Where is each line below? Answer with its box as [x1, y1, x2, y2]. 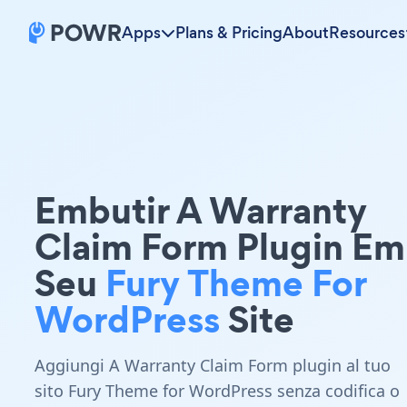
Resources [329, 22, 405, 44]
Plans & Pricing [175, 22, 283, 44]
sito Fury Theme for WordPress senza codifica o [35, 380, 400, 402]
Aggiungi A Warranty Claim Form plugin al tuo [35, 354, 391, 376]
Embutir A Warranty [35, 184, 367, 236]
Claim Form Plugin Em [35, 221, 405, 273]
